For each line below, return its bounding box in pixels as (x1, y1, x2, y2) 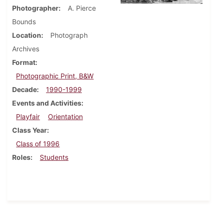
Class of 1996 (16, 139, 60, 148)
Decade (12, 85, 37, 94)
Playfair (16, 112, 40, 121)
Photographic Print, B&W (16, 72, 94, 80)
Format (12, 58, 35, 67)
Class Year (12, 126, 47, 135)
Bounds (12, 17, 36, 26)
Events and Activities (12, 99, 81, 108)
